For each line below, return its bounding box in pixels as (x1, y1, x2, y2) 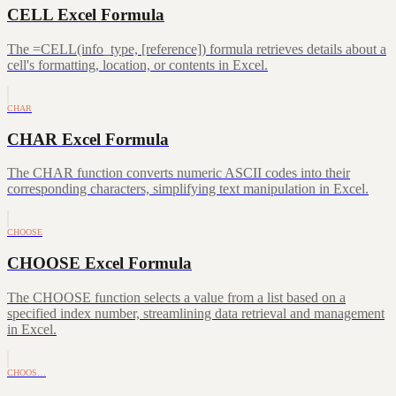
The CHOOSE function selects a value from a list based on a (7, 289, 346, 305)
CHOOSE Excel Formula (7, 253, 192, 272)
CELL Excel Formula (7, 5, 164, 25)
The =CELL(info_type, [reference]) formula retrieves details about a (7, 41, 386, 57)
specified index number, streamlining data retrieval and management (7, 305, 385, 321)
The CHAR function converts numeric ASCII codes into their (7, 165, 350, 181)
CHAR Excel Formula (7, 129, 169, 148)
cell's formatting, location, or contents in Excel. (7, 57, 268, 72)
